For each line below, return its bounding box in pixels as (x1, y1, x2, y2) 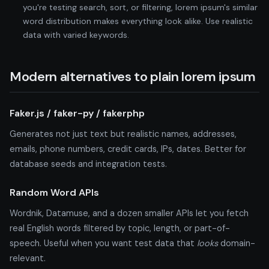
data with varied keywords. (23, 29, 129, 40)
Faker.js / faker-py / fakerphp (10, 106, 145, 119)
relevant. (10, 252, 46, 264)
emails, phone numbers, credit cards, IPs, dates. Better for (10, 143, 246, 154)
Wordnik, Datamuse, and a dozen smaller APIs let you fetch (10, 207, 249, 219)
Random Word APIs (10, 186, 99, 199)
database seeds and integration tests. (10, 158, 167, 169)
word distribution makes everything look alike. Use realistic (23, 15, 253, 26)
